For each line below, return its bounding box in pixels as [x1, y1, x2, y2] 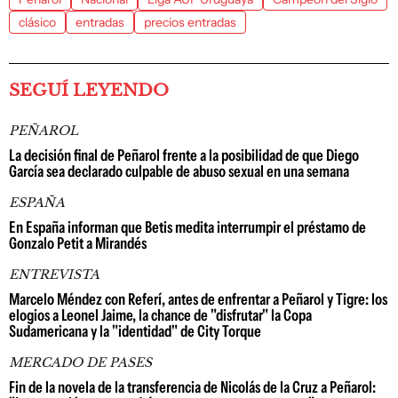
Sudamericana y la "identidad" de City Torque [9, 322, 261, 341]
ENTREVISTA [9, 267, 99, 283]
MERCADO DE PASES [9, 354, 152, 370]
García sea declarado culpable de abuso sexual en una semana [9, 162, 349, 181]
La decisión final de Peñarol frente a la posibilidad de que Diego [9, 146, 359, 165]
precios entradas [144, 14, 236, 30]
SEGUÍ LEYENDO [9, 80, 169, 100]
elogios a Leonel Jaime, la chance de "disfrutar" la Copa [9, 306, 312, 325]
